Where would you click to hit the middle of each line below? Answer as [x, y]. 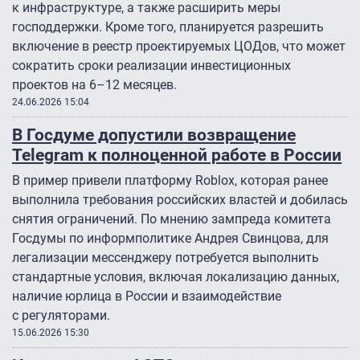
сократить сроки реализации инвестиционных [151, 66]
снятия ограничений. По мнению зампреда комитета [172, 219]
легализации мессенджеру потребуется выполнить [166, 258]
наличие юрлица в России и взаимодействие [147, 297]
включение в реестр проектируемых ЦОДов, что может [179, 47]
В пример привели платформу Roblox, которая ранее [170, 181]
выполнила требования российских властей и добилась [180, 200]
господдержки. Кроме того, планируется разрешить [168, 27]
